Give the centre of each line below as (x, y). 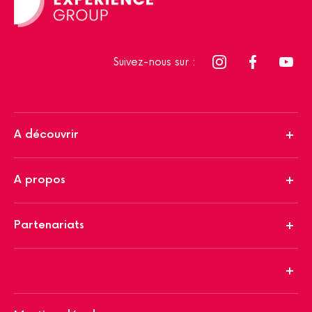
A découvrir (46, 134)
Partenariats (49, 225)
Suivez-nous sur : (154, 62)
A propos (40, 180)
